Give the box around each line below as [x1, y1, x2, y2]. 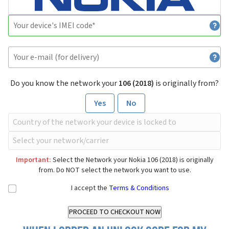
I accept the [71, 183, 109, 193]
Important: [15, 155, 51, 165]
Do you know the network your [10, 78, 119, 89]
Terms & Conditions [109, 183, 169, 193]
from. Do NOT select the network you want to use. [38, 165, 191, 175]
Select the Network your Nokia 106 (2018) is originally [51, 155, 214, 165]
